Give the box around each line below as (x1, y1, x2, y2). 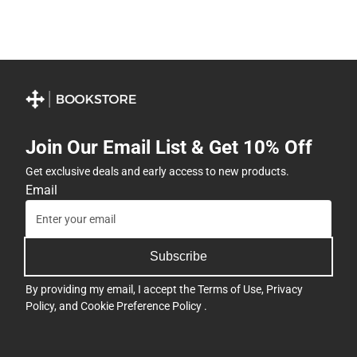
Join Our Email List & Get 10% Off (25, 136, 312, 159)
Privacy (266, 283, 303, 296)
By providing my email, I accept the (25, 283, 198, 296)
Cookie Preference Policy (80, 300, 204, 313)
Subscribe (150, 249, 207, 264)
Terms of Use (198, 283, 261, 296)
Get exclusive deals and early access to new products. (25, 165, 289, 178)
